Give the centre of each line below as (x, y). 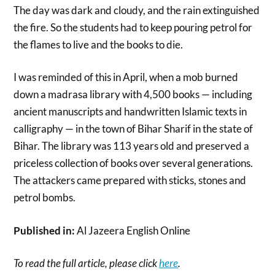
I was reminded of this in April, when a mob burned (126, 77)
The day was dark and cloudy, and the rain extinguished (137, 10)
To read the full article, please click (87, 263)
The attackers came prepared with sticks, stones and (130, 180)
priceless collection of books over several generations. (134, 163)
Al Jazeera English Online (133, 230)
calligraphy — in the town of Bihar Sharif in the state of (134, 129)
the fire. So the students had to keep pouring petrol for (133, 27)
